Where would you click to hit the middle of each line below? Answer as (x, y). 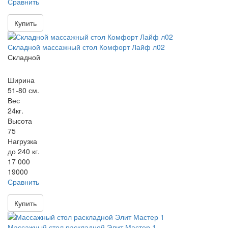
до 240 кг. (24, 151)
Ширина (21, 80)
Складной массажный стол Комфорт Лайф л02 (86, 47)
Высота (20, 121)
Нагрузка (22, 141)
